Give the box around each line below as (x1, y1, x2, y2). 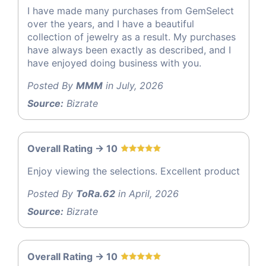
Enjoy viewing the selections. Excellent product (27, 165, 240, 178)
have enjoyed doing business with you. (27, 57, 201, 69)
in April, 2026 (115, 188, 179, 200)
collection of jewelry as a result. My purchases (27, 31, 236, 43)
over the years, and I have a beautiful (27, 18, 194, 30)
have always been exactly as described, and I (27, 44, 231, 56)
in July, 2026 (103, 80, 163, 92)
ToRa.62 (76, 188, 115, 200)
